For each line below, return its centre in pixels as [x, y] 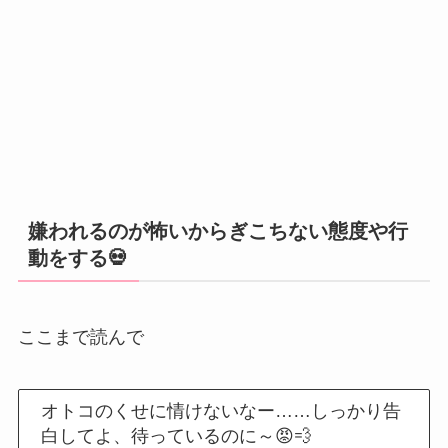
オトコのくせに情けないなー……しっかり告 [221, 410]
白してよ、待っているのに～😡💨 [177, 435]
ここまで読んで [80, 336]
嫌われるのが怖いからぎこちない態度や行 [217, 230]
